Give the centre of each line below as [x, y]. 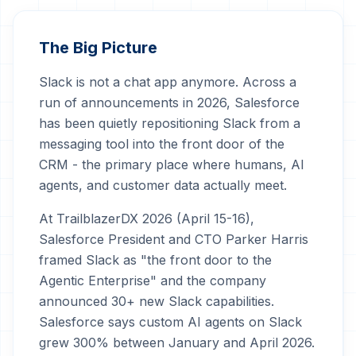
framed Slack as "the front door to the [155, 260]
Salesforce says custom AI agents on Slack [170, 322]
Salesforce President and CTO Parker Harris [174, 239]
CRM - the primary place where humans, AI [172, 164]
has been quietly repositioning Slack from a [170, 123]
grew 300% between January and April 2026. [177, 342]
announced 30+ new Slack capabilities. [157, 301]
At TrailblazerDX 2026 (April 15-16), [147, 219]
